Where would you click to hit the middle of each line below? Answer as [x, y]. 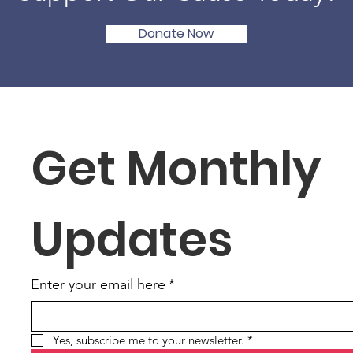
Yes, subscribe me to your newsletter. [149, 340]
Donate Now [176, 33]
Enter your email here [98, 284]
